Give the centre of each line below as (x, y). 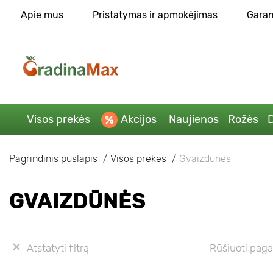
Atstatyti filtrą (58, 248)
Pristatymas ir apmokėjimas (155, 15)
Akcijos (138, 119)
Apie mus (42, 15)
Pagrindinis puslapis (53, 158)
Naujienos (193, 119)
